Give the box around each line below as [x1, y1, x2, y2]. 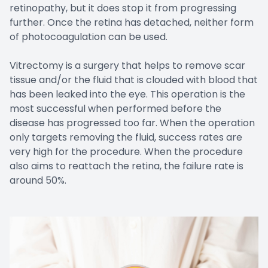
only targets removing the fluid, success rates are [10, 130, 242, 144]
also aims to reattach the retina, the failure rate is [10, 159, 243, 173]
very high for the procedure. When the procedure [10, 144, 243, 159]
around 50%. [10, 173, 66, 187]
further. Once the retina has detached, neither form [10, 15, 254, 29]
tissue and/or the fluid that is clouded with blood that [10, 72, 258, 87]
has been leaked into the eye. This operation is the [10, 87, 245, 101]
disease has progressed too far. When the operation [10, 115, 255, 130]
